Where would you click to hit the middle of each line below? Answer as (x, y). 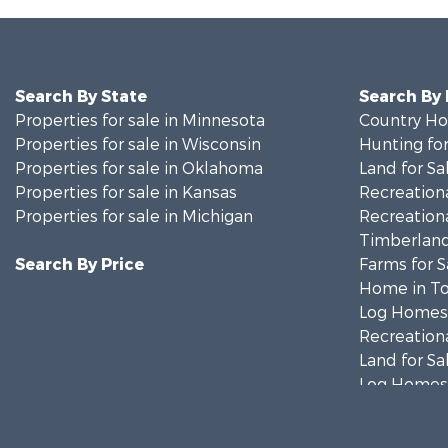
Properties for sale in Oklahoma (139, 168)
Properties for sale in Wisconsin (138, 144)
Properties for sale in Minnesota (140, 120)
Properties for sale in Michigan (134, 216)
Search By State (81, 96)
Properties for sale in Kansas (126, 192)
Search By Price (79, 264)
